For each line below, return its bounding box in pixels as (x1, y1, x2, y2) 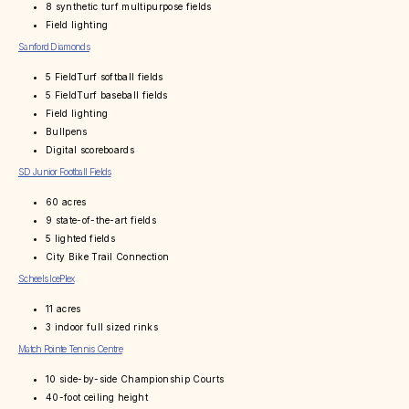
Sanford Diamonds (18, 41, 89, 53)
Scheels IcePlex (18, 273, 75, 285)
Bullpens (46, 126, 88, 138)
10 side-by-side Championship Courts (46, 373, 225, 385)
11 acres (46, 303, 81, 315)
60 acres (46, 196, 87, 208)
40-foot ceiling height (46, 392, 149, 404)
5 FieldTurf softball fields (46, 71, 163, 83)
